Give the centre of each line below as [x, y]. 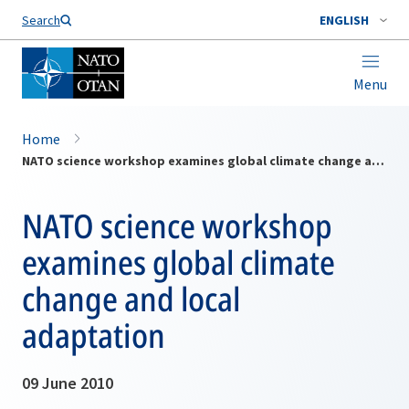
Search [41, 20]
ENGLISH [344, 20]
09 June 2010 [68, 383]
